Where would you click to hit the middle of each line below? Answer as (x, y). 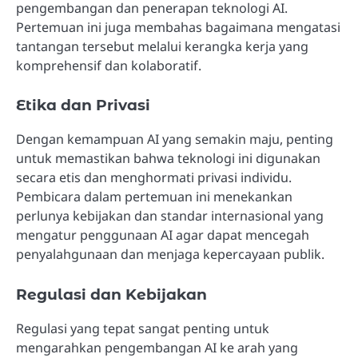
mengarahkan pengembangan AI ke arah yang (157, 347)
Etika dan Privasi (83, 105)
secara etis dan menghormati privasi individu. (154, 178)
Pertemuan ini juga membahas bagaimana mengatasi (178, 28)
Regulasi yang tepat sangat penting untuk (143, 328)
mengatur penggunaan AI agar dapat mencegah (163, 235)
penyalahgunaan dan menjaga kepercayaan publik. (170, 255)
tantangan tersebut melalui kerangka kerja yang (162, 47)
